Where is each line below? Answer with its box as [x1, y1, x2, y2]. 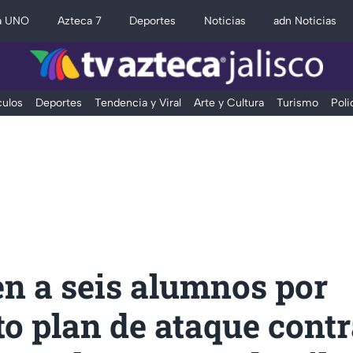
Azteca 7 [57, 14, 102, 28]
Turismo [276, 96, 318, 110]
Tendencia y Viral [94, 96, 181, 110]
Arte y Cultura [193, 96, 264, 110]
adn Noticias [273, 14, 337, 28]
